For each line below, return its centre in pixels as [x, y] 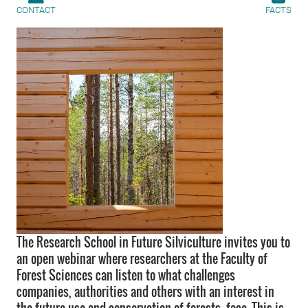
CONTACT [36, 10]
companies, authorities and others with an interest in [145, 291]
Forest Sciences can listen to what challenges [126, 275]
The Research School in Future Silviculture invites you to [153, 242]
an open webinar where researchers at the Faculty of [142, 258]
